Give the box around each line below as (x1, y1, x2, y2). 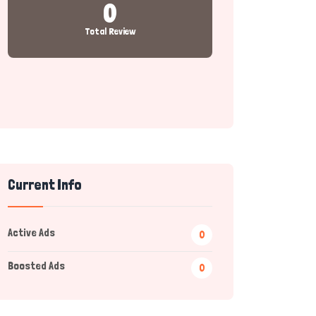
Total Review (84, 25, 136, 37)
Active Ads (8, 226, 55, 239)
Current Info (8, 176, 82, 193)
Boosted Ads (8, 259, 65, 272)
